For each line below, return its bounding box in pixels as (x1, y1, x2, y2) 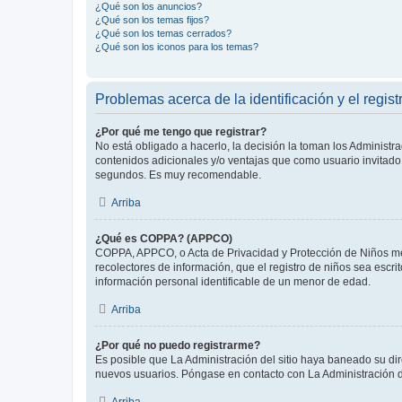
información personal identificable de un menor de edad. (95, 275, 371, 288)
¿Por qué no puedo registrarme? (95, 339, 260, 352)
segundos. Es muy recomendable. (95, 169, 261, 181)
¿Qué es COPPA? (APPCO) (95, 232, 232, 245)
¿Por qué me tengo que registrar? (95, 126, 267, 138)
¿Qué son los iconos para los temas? (95, 41, 258, 52)
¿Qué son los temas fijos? (95, 14, 209, 25)
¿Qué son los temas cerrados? (95, 28, 232, 39)
